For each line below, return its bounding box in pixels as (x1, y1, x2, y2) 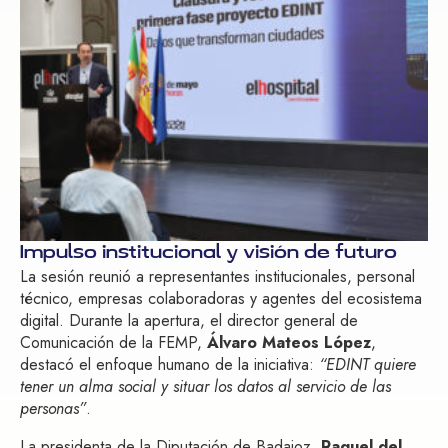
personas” (20, 397, 86, 421)
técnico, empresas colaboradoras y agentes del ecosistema (20, 287, 422, 311)
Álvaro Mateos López (207, 331, 371, 355)
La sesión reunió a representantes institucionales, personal (20, 265, 415, 289)
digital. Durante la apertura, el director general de (20, 309, 358, 333)
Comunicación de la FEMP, (20, 331, 207, 355)
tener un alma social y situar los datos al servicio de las (20, 375, 391, 399)
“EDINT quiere (319, 353, 416, 377)
